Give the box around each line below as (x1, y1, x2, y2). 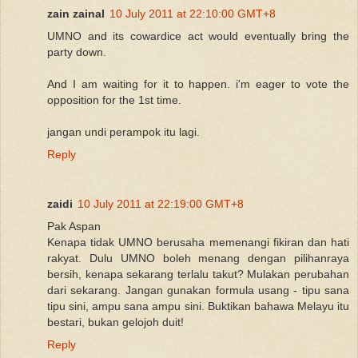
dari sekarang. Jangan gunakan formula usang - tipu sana (47, 283, 349, 296)
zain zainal (47, 6, 105, 20)
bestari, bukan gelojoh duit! (47, 315, 184, 328)
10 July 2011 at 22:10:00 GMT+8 (109, 6, 276, 20)
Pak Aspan (47, 219, 101, 233)
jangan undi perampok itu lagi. (47, 125, 200, 138)
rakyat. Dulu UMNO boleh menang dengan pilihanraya (47, 251, 349, 265)
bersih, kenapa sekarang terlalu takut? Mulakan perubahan (47, 267, 349, 280)
